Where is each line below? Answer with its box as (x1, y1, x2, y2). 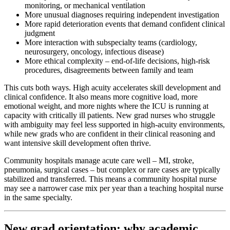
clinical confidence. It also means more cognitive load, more (4, 92, 198, 102)
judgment (25, 29, 55, 38)
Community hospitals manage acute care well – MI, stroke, (4, 156, 194, 165)
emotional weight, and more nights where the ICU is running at (4, 102, 208, 111)
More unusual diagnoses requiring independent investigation (25, 10, 219, 20)
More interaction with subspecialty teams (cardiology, (25, 38, 197, 47)
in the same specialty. (4, 193, 72, 202)
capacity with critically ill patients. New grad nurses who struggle (4, 111, 215, 120)
